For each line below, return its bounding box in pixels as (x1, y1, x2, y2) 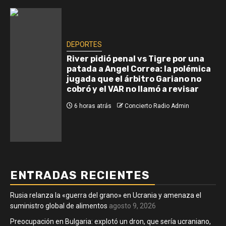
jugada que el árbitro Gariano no (67, 74, 201, 84)
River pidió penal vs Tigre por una (67, 53, 204, 64)
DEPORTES (67, 40, 102, 48)
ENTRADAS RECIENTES (10, 168, 150, 182)
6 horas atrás (73, 102, 111, 109)
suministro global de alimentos (10, 201, 107, 210)
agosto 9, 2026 (109, 201, 156, 210)
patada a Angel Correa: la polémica (67, 64, 211, 74)
